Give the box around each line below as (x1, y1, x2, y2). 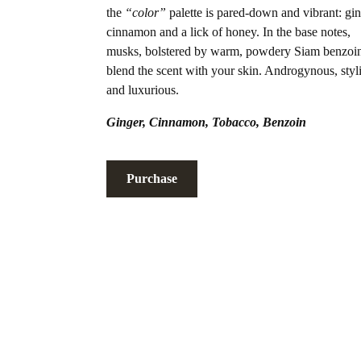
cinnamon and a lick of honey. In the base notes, (106, 25, 351, 39)
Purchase (127, 172, 177, 186)
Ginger (106, 115, 143, 130)
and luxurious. (106, 83, 179, 98)
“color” (125, 6, 166, 20)
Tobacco (212, 115, 256, 130)
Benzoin (263, 115, 306, 130)
